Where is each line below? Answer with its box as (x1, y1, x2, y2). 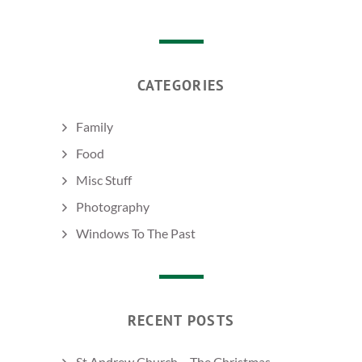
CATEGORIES (137, 75, 225, 95)
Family (76, 118, 113, 134)
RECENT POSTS (127, 311, 235, 330)
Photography (76, 199, 149, 215)
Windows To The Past (76, 225, 196, 242)
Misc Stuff (76, 171, 132, 187)
